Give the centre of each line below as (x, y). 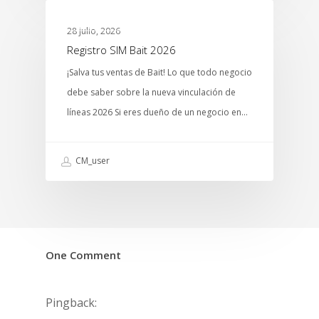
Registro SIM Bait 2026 (121, 50)
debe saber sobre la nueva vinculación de (151, 93)
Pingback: (71, 302)
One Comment (83, 255)
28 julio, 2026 (94, 31)
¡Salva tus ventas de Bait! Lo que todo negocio (159, 73)
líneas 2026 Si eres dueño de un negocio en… (157, 113)
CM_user (91, 161)
